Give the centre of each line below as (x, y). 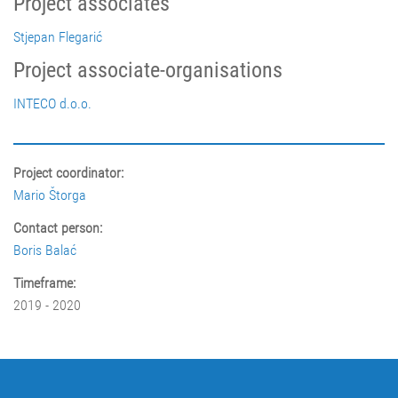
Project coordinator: (68, 172)
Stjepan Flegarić (58, 37)
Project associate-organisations (148, 71)
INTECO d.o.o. (52, 104)
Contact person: (58, 227)
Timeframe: (44, 283)
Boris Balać (45, 250)
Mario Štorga (50, 195)
